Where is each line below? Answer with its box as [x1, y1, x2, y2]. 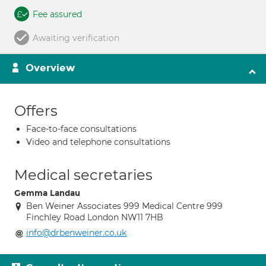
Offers [14, 102, 58, 119]
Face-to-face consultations [26, 123, 137, 134]
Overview [26, 62, 75, 74]
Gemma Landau [14, 188, 80, 198]
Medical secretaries [14, 166, 153, 183]
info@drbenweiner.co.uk [26, 227, 126, 238]
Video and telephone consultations [26, 137, 170, 147]
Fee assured [33, 9, 82, 20]
